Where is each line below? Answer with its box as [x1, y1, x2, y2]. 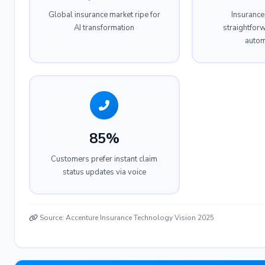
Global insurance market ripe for [48, 9, 160, 20]
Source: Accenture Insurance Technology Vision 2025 [38, 213, 214, 222]
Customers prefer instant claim [51, 154, 158, 164]
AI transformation [74, 22, 135, 33]
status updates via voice [62, 167, 146, 177]
